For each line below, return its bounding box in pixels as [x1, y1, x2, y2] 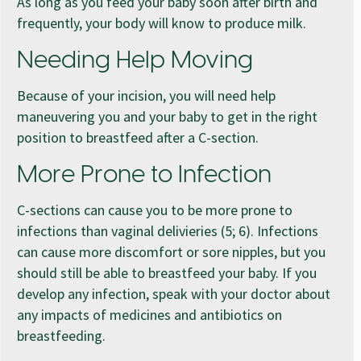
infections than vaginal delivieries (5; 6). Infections [17, 221, 318, 240]
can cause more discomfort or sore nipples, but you [17, 242, 326, 261]
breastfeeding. [17, 326, 106, 345]
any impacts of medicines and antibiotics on [17, 305, 282, 324]
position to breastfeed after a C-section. [17, 127, 259, 147]
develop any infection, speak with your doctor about [17, 284, 330, 303]
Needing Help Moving [17, 48, 253, 74]
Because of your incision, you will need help [17, 85, 276, 105]
